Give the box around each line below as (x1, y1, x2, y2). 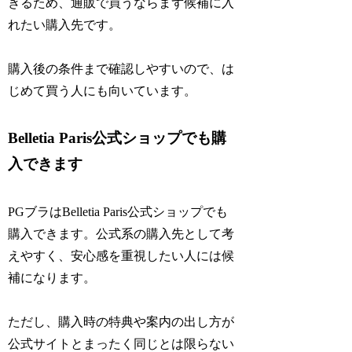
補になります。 (8, 270, 97, 284)
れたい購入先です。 (8, 17, 122, 31)
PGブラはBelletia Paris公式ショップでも (8, 204, 229, 218)
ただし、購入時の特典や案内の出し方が (8, 315, 235, 329)
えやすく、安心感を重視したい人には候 (8, 248, 235, 262)
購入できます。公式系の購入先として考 (8, 226, 235, 240)
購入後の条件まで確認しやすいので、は (8, 62, 235, 76)
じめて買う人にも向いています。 (8, 84, 197, 98)
